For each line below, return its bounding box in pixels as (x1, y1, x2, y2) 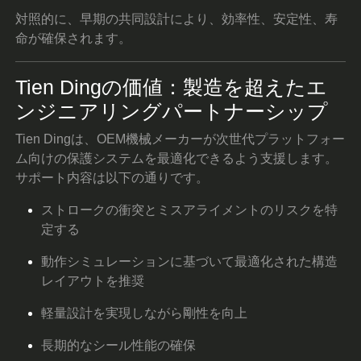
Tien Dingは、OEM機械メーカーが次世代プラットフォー (15, 131, 346, 146)
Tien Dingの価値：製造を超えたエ (15, 75, 328, 98)
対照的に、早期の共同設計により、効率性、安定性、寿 (15, 11, 338, 26)
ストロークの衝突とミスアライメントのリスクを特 (41, 202, 338, 217)
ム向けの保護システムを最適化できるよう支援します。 (15, 151, 338, 165)
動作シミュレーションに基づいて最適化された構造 (41, 254, 338, 268)
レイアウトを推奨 (41, 273, 145, 288)
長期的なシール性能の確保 (41, 338, 197, 352)
